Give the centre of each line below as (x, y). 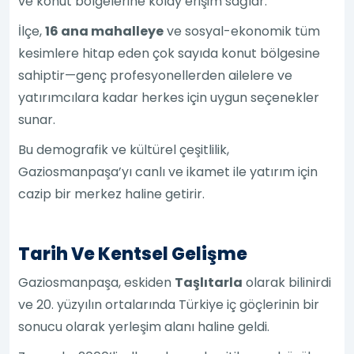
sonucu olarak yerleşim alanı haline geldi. (144, 326)
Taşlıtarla (209, 282)
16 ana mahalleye (105, 31)
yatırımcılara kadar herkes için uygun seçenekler (169, 97)
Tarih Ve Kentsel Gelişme (133, 254)
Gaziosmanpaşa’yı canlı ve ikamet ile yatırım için (168, 171)
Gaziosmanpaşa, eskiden (97, 282)
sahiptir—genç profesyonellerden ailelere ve (156, 75)
